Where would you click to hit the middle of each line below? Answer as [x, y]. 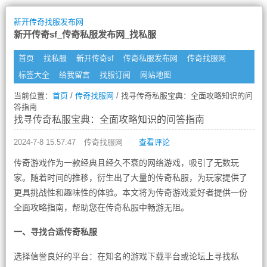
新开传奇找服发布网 [48, 22]
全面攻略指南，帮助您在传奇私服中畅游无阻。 [101, 207]
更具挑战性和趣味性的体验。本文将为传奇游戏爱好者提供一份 [130, 193]
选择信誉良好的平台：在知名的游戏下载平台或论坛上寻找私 [126, 256]
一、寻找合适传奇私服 [55, 232]
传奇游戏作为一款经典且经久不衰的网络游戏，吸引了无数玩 [126, 163]
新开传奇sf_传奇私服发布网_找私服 [85, 34]
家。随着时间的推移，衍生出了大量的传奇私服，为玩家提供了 [130, 178]
